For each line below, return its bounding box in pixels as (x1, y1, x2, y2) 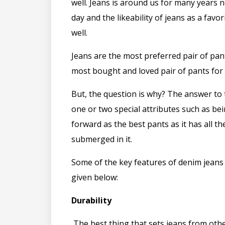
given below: (71, 171, 118, 183)
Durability (71, 194, 111, 206)
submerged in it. (71, 133, 134, 145)
